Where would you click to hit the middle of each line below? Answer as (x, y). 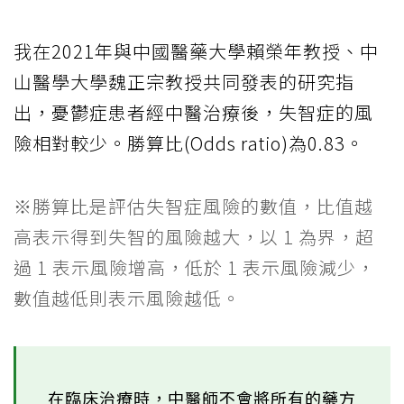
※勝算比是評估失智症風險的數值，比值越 (193, 207)
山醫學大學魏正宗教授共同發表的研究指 (184, 82)
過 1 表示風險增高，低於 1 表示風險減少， (194, 268)
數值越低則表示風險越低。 (127, 298)
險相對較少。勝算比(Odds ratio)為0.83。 (189, 143)
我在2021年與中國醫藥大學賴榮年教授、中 (196, 51)
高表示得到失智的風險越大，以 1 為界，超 (194, 237)
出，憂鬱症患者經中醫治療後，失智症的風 (193, 113)
